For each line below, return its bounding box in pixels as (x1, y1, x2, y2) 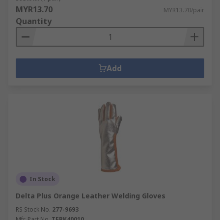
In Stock (29, 175, 55, 183)
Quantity (16, 16, 52, 27)
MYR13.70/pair (164, 6, 204, 14)
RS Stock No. (16, 205, 51, 214)
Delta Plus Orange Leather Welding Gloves (16, 191, 165, 200)
